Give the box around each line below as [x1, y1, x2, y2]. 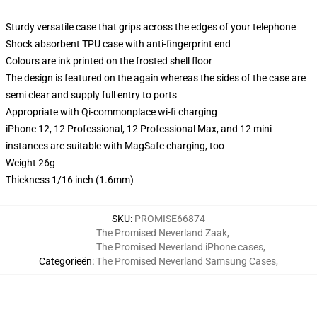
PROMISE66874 [134, 213, 205, 224]
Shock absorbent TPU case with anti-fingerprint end [6, 38, 231, 50]
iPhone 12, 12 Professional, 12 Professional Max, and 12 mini [6, 123, 272, 134]
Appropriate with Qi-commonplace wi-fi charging [6, 106, 217, 117]
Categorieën [39, 255, 92, 267]
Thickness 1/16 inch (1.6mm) [6, 174, 134, 185]
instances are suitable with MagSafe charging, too [6, 140, 224, 151]
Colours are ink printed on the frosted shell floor [6, 55, 212, 67]
